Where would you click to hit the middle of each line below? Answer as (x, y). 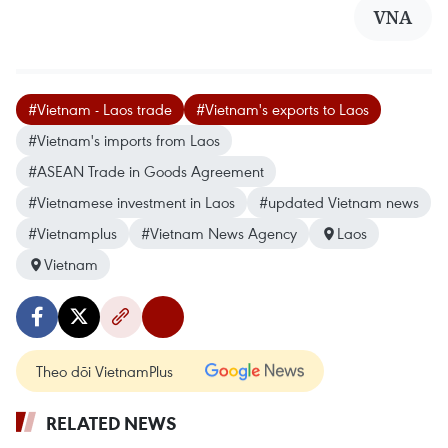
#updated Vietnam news (339, 202)
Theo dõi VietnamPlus (104, 371)
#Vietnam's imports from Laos (124, 140)
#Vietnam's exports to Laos (282, 109)
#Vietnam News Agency (219, 233)
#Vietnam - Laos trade (100, 109)
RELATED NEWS (111, 423)
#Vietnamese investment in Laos (131, 202)
